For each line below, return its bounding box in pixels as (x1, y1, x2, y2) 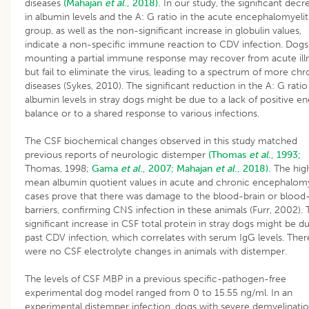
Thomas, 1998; (25, 162, 92, 175)
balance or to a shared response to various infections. (25, 107, 259, 119)
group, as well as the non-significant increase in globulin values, (25, 24, 301, 37)
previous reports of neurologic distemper (25, 148, 208, 161)
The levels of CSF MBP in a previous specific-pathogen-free (25, 272, 286, 285)
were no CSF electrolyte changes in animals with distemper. (25, 245, 287, 257)
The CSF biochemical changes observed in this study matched (25, 134, 297, 147)
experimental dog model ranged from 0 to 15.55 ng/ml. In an (25, 286, 292, 299)
